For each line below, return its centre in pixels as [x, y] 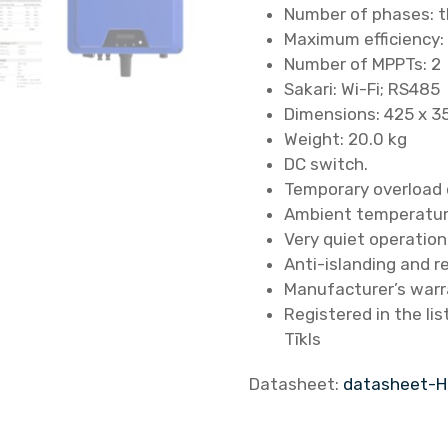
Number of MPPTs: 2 [362, 64]
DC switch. [325, 164]
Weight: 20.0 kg [345, 139]
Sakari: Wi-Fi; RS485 [361, 89]
